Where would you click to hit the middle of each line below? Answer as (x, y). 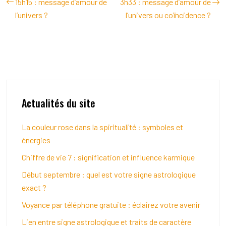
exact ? (34, 187)
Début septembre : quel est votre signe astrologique (109, 174)
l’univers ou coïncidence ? (168, 15)
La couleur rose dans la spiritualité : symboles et (102, 127)
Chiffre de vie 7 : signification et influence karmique (108, 157)
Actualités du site (59, 103)
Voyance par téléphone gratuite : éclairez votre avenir (111, 205)
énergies (36, 140)
